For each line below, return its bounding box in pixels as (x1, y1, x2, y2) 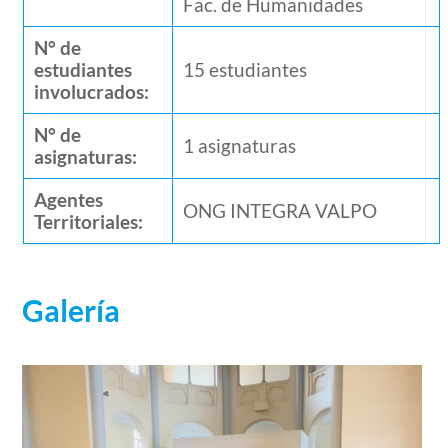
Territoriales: (34, 209, 144, 233)
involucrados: (34, 79, 150, 103)
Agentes (34, 187, 104, 211)
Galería (22, 291, 121, 328)
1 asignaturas (183, 133, 297, 157)
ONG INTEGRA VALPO (183, 198, 378, 222)
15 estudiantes (183, 57, 308, 81)
